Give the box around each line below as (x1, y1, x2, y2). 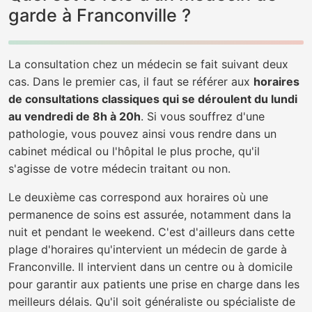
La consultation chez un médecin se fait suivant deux (8, 57, 288, 71)
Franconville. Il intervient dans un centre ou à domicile (8, 260, 292, 274)
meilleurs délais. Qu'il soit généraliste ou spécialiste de (8, 295, 295, 309)
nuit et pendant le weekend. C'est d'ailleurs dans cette (8, 225, 295, 239)
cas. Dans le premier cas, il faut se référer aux (8, 75, 253, 88)
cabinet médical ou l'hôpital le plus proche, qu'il (8, 144, 260, 158)
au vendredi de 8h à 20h (8, 109, 141, 123)
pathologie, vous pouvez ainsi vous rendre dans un (8, 127, 276, 141)
